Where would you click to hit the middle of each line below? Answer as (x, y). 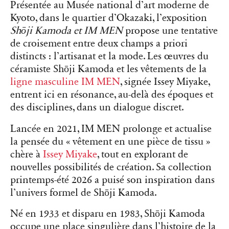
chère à (27, 154)
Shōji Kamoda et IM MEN (66, 31)
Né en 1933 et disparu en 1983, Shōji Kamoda (108, 213)
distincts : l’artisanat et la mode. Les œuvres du (109, 56)
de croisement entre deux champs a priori (99, 44)
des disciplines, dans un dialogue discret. (97, 108)
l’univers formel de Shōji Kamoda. (84, 192)
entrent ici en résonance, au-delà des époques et (112, 95)
